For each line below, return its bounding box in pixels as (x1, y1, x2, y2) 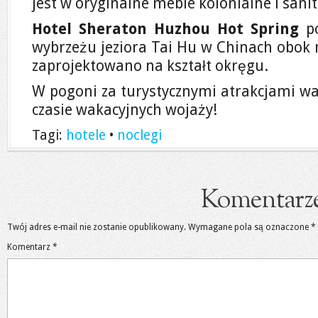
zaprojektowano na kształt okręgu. (32, 57, 268, 75)
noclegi (117, 127, 162, 143)
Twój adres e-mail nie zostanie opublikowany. (7, 222, 186, 232)
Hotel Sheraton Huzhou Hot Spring (32, 20, 299, 38)
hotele (66, 127, 106, 143)
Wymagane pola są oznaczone (188, 222, 311, 232)
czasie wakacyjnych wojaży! (32, 101, 217, 119)
